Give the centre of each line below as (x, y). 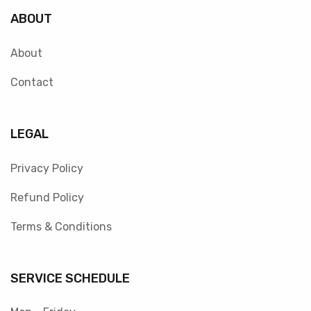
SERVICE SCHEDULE (70, 278)
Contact (32, 82)
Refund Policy (47, 197)
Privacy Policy (47, 168)
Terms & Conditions (61, 226)
